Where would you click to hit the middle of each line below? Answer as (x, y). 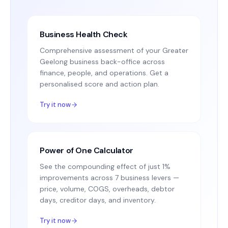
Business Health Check (84, 34)
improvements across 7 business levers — (109, 178)
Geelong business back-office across (102, 62)
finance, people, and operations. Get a (104, 73)
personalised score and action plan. (99, 84)
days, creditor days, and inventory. (98, 200)
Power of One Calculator (87, 150)
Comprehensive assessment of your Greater (114, 50)
